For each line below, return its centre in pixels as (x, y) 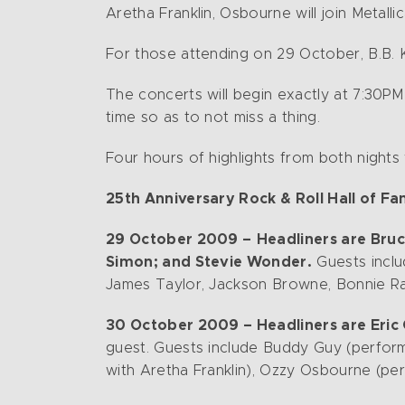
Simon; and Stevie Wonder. (209, 262)
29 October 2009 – (179, 240)
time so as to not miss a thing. (213, 118)
